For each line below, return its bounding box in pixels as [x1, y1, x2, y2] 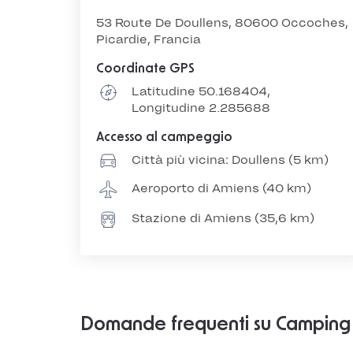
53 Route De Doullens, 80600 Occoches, [96, 16, 348, 30]
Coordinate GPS [96, 62, 195, 75]
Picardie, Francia [96, 32, 201, 46]
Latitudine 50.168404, [132, 84, 270, 98]
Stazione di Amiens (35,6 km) [132, 211, 314, 225]
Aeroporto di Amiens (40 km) [132, 181, 311, 195]
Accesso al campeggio [96, 131, 232, 143]
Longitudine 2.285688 [132, 101, 270, 115]
